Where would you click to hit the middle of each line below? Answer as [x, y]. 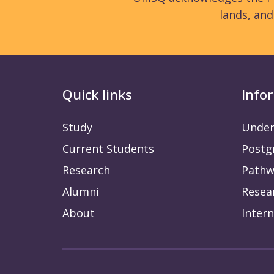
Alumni [81, 192]
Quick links [97, 94]
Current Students [108, 149]
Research [86, 170]
